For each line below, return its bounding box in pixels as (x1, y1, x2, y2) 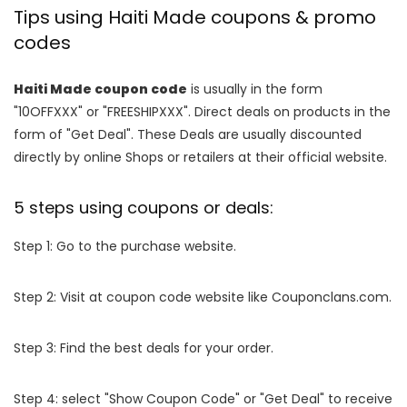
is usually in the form (187, 80, 323, 99)
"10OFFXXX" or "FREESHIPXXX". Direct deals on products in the (14, 103, 391, 122)
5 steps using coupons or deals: (14, 196, 273, 220)
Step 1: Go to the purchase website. (14, 237, 236, 256)
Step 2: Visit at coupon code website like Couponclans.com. (14, 288, 392, 307)
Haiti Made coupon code (14, 80, 187, 99)
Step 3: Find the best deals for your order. (14, 339, 273, 358)
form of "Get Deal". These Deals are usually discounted (14, 125, 362, 144)
